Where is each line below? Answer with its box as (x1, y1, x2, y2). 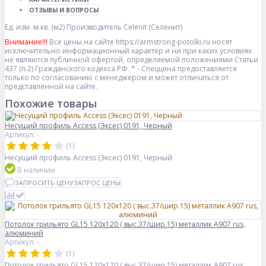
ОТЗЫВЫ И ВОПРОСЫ (29, 6, 99, 15)
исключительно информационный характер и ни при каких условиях (5, 46, 252, 56)
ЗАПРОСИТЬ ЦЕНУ (15, 178, 74, 188)
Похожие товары (5, 96, 97, 111)
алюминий (5, 228, 43, 239)
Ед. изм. (5, 22, 31, 33)
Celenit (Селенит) (123, 22, 182, 33)
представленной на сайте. (5, 81, 97, 92)
